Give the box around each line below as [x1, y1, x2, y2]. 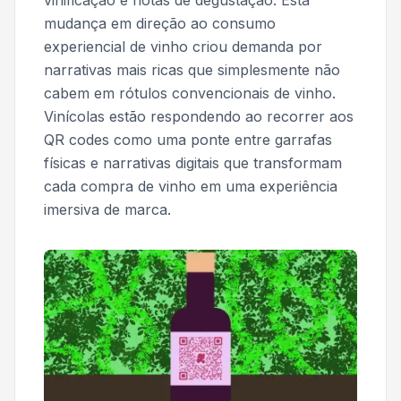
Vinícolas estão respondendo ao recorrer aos [44, 107, 354, 125]
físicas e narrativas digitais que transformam [44, 154, 342, 172]
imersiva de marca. [44, 200, 171, 218]
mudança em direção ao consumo [44, 14, 276, 32]
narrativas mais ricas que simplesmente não [44, 61, 340, 79]
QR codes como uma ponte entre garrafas [44, 131, 332, 149]
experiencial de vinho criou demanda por [44, 38, 322, 55]
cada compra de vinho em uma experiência [44, 177, 337, 195]
